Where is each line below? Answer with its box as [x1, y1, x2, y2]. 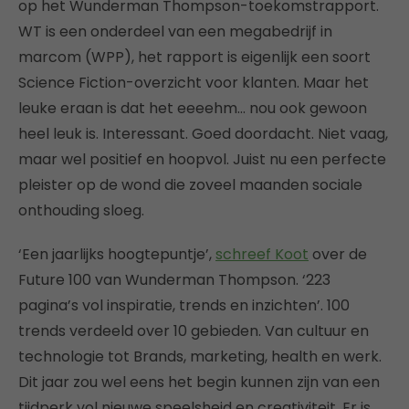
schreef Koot [215, 244, 309, 265]
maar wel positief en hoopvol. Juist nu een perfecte [18, 149, 386, 170]
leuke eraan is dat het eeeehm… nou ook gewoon [18, 98, 367, 119]
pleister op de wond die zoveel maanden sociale [18, 174, 362, 195]
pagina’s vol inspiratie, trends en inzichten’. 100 [18, 295, 350, 316]
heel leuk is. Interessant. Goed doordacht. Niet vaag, [18, 123, 388, 144]
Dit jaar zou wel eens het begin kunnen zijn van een [18, 372, 380, 393]
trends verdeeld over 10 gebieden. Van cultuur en [18, 320, 369, 341]
